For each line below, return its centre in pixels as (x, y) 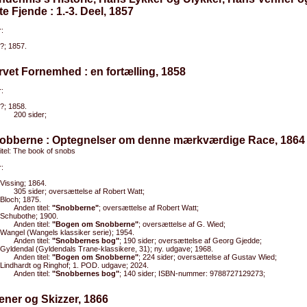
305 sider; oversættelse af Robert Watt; (79, 191)
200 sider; (30, 114)
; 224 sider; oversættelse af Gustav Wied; (208, 257)
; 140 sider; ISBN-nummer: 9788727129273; (192, 273)
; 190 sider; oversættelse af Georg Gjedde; (191, 241)
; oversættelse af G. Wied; (182, 224)
